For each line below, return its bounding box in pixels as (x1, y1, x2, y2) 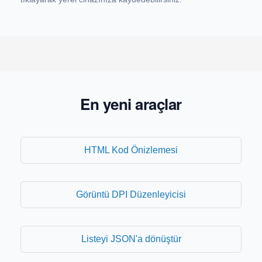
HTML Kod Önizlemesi (84, 145, 178, 155)
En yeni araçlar (80, 93, 182, 115)
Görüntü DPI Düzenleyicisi (76, 189, 186, 199)
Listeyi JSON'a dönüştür (81, 234, 181, 244)
